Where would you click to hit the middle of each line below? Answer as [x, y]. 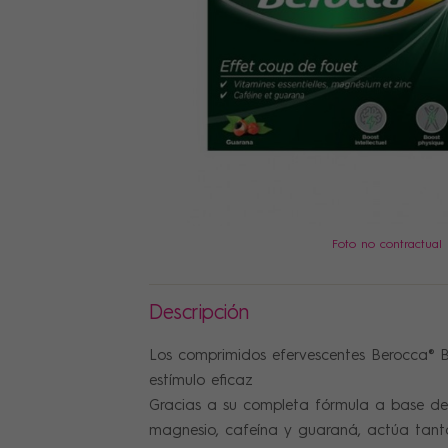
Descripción [199, 313]
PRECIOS [53, 82]
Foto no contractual [386, 244]
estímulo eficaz [201, 381]
